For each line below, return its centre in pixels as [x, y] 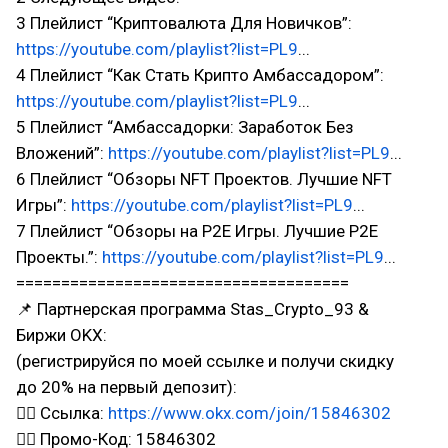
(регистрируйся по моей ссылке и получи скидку [205, 361]
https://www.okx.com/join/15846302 [249, 413]
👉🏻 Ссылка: [62, 413]
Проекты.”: [59, 257]
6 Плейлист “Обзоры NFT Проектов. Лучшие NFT [204, 179]
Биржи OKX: [61, 335]
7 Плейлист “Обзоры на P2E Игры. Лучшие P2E [197, 231]
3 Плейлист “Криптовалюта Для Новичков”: [184, 23]
